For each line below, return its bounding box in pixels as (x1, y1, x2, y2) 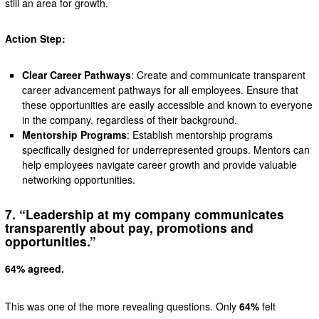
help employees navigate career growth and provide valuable (22, 157, 298, 172)
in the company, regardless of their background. (22, 112, 238, 127)
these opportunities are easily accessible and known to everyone (22, 97, 313, 112)
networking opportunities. (22, 172, 136, 187)
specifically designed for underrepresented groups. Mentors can (22, 142, 310, 157)
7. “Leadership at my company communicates (4, 204, 284, 223)
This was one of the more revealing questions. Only (4, 299, 239, 314)
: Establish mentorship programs (127, 127, 273, 142)
